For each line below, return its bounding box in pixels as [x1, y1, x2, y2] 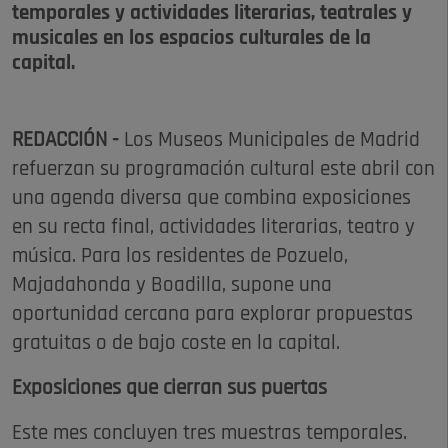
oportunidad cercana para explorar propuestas [12, 304, 413, 326]
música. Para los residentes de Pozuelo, [12, 246, 348, 268]
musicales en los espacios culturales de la [12, 28, 371, 50]
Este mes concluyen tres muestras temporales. [12, 423, 407, 445]
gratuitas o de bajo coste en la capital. [12, 333, 340, 355]
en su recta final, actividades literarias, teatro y [12, 217, 415, 239]
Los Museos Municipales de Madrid [124, 130, 420, 152]
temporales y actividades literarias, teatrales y [12, 3, 412, 25]
